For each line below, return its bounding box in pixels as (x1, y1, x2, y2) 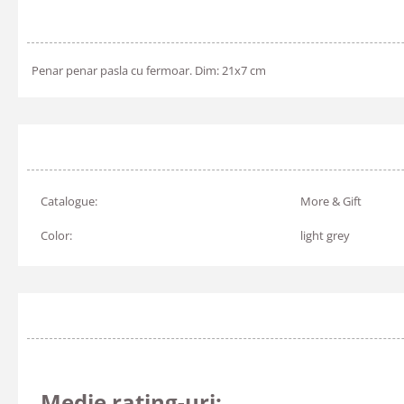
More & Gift (300, 193, 362, 209)
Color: (41, 227, 72, 243)
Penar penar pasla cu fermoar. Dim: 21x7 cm (32, 62, 266, 78)
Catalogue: (41, 193, 97, 209)
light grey (300, 227, 350, 243)
